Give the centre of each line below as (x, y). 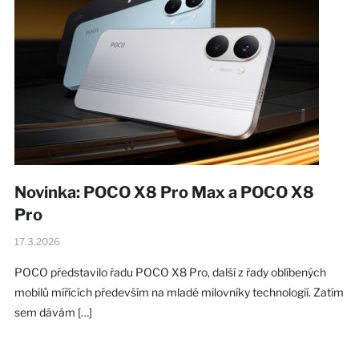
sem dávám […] (53, 312)
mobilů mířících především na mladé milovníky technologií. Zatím (179, 292)
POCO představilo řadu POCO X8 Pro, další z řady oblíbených (170, 272)
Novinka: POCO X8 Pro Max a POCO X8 (164, 192)
